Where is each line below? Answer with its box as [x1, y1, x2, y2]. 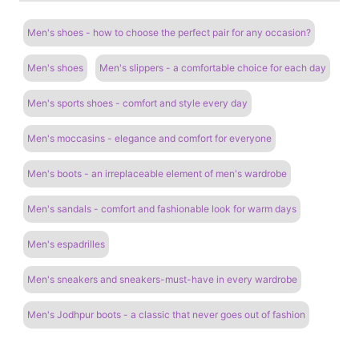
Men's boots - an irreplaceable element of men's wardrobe [27, 167, 287, 179]
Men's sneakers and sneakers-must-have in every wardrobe [27, 272, 297, 285]
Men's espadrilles [27, 237, 105, 250]
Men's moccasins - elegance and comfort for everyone [27, 131, 272, 144]
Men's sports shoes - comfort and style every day [27, 96, 248, 109]
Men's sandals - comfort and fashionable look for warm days [27, 202, 296, 215]
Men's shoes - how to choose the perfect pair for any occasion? [27, 26, 311, 38]
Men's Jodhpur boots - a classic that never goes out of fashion [27, 308, 305, 321]
